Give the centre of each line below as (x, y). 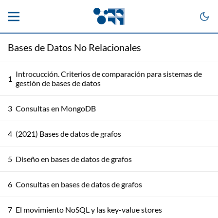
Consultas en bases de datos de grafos (79, 184)
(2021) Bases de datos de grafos (68, 134)
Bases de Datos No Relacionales (74, 47)
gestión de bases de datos (58, 83)
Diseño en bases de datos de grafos (74, 159)
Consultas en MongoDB (56, 108)
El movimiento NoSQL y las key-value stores (89, 209)
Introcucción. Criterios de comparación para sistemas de (109, 74)
